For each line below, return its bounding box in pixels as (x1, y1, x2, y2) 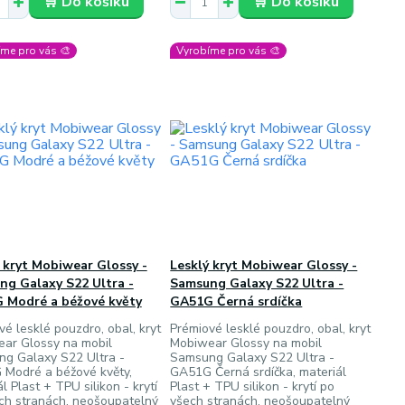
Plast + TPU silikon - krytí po (170, 378, 335, 395)
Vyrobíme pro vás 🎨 (176, 43, 281, 58)
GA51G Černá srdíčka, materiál (170, 363, 347, 381)
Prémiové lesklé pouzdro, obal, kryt (170, 320, 372, 337)
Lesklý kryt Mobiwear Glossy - (170, 257, 358, 274)
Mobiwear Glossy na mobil (170, 334, 323, 352)
